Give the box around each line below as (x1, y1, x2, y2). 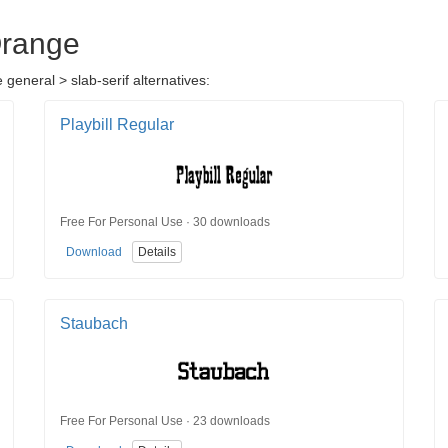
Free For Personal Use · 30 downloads (60, 214, 270, 229)
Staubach (60, 315, 128, 333)
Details (138, 245, 176, 260)
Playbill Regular (60, 116, 174, 134)
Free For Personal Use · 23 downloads (60, 413, 270, 428)
